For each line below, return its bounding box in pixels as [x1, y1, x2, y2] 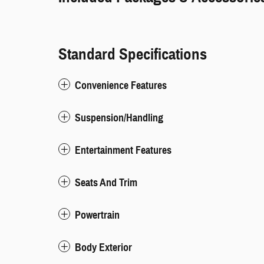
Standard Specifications [58, 44, 207, 64]
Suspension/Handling [75, 111, 163, 124]
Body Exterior [75, 241, 132, 254]
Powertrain [75, 209, 120, 222]
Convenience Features [75, 79, 167, 92]
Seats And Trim [75, 176, 137, 189]
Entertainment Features [75, 144, 171, 157]
